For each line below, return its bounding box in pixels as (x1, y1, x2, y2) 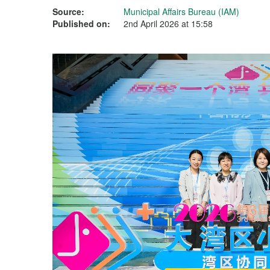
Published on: (52, 17, 110, 30)
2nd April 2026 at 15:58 (124, 17, 213, 30)
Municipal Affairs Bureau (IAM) (124, 5, 239, 17)
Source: (52, 5, 84, 17)
